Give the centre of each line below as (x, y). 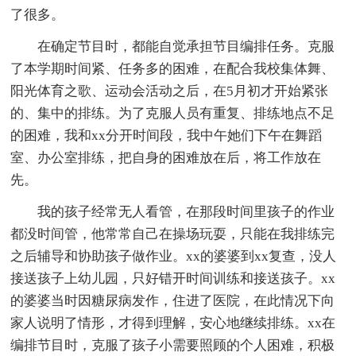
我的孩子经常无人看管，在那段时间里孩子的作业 (173, 211)
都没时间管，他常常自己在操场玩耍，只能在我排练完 (173, 234)
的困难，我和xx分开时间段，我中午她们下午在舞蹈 (166, 135)
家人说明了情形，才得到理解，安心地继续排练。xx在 (173, 323)
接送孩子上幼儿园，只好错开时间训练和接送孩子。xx (173, 278)
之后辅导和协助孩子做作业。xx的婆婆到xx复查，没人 (174, 256)
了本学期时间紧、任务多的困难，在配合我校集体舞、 (173, 68)
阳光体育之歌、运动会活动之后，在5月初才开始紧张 (170, 91)
